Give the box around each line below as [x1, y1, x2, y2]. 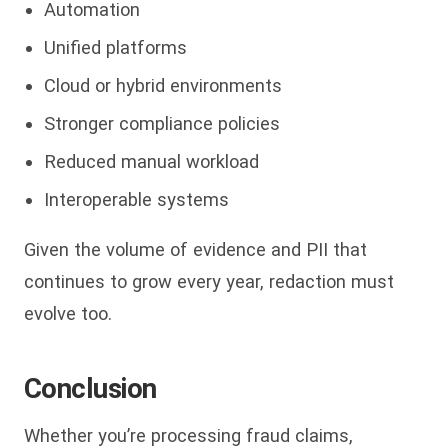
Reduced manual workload [44, 150, 259, 172]
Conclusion [24, 372, 157, 406]
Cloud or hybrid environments [44, 74, 282, 96]
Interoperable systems [44, 188, 229, 210]
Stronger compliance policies [44, 112, 280, 134]
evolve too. [24, 303, 112, 325]
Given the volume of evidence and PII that [24, 239, 367, 261]
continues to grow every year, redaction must [24, 271, 394, 293]
